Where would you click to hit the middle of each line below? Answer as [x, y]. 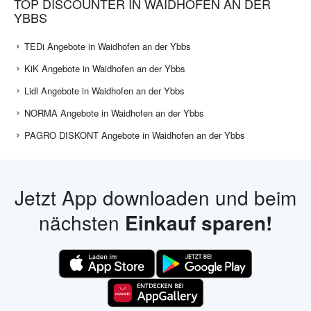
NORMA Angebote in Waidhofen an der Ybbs [114, 113]
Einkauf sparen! [199, 223]
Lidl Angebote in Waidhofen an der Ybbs [104, 91]
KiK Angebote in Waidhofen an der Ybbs [105, 69]
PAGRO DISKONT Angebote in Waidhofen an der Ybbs [135, 135]
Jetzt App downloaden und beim [155, 197]
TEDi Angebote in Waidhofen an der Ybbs [108, 47]
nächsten [82, 222]
